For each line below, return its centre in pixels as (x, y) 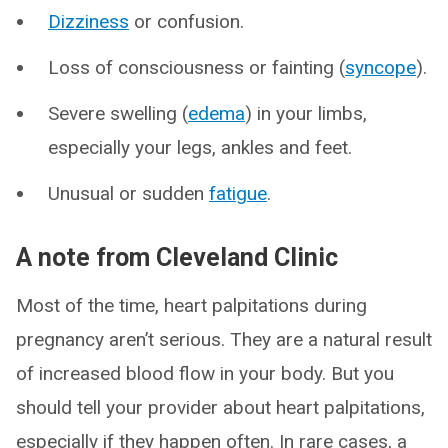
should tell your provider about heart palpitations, (220, 407)
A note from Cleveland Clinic (177, 257)
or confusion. (186, 21)
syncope (380, 67)
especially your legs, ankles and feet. (200, 147)
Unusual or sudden (128, 193)
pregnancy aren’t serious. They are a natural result (224, 339)
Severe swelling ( (118, 113)
